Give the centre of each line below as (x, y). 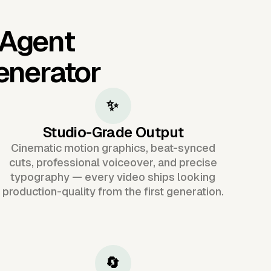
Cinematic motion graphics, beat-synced (113, 148)
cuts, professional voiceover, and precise (113, 162)
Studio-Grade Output (113, 132)
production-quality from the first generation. (113, 191)
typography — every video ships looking (113, 177)
